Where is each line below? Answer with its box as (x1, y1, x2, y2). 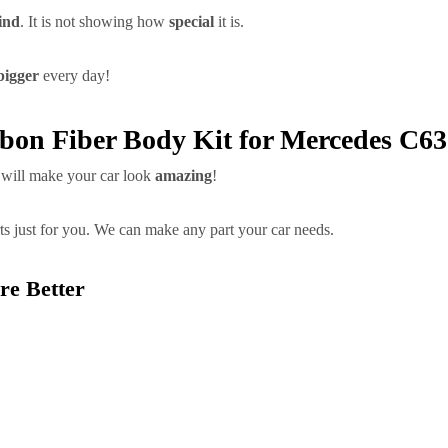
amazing (155, 167, 212, 184)
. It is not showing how (20, 13, 169, 30)
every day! (39, 67, 110, 84)
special (169, 13, 214, 30)
